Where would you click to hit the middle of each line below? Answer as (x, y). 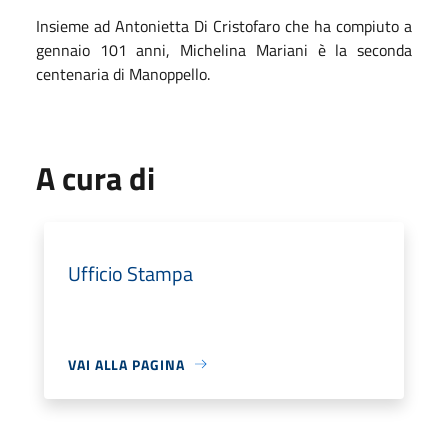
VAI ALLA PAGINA (126, 364)
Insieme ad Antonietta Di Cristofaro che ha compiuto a (224, 25)
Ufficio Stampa (130, 273)
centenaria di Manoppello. (123, 73)
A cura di (95, 177)
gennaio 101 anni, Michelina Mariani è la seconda (224, 49)
